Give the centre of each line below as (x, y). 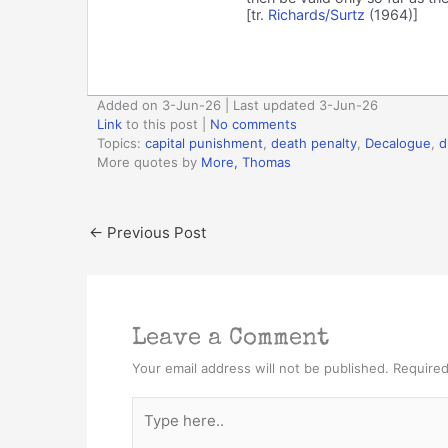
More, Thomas (246, 161)
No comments (253, 123)
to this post (160, 123)
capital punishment (204, 142)
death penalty (314, 142)
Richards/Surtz (316, 14)
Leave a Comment (230, 338)
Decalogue (398, 142)
